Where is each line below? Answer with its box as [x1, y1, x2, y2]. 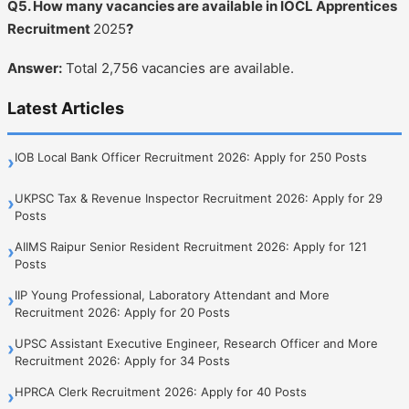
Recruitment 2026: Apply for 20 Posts [15, 304, 230, 320]
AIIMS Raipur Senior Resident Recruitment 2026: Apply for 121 [15, 238, 367, 254]
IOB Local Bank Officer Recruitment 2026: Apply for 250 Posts [15, 149, 367, 164]
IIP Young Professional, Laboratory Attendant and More [15, 287, 330, 302]
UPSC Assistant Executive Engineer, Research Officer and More [15, 335, 378, 351]
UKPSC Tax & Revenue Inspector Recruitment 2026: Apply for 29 [15, 190, 383, 205]
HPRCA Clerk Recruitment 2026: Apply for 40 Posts [15, 383, 307, 399]
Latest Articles [7, 98, 124, 118]
